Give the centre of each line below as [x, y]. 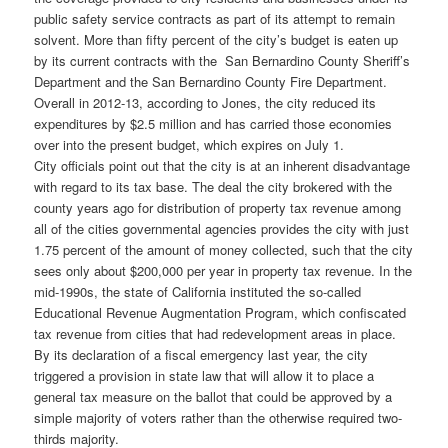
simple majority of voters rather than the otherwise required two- [218, 418]
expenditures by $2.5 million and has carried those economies [213, 124]
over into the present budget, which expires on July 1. [189, 145]
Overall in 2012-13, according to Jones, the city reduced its [205, 103]
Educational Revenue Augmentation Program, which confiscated [220, 313]
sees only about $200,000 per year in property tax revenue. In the [223, 271]
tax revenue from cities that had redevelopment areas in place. [215, 334]
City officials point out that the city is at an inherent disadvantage [222, 166]
